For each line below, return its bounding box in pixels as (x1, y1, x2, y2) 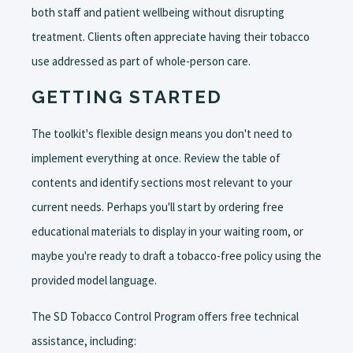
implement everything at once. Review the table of (32, 150, 281, 165)
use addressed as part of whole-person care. (32, 54, 251, 69)
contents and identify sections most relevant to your (32, 175, 292, 190)
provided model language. (32, 273, 157, 288)
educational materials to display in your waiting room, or (32, 224, 303, 239)
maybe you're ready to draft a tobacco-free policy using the (32, 248, 321, 263)
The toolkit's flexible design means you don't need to (32, 126, 292, 141)
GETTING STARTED (32, 87, 222, 107)
